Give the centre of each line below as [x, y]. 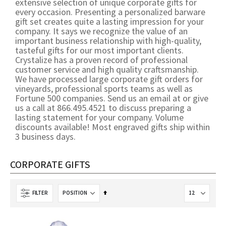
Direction [118, 214]
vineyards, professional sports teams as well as [104, 88]
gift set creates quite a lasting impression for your [109, 21]
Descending [121, 203]
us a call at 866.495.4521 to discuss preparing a [103, 107]
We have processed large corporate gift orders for [109, 79]
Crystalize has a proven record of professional [101, 60]
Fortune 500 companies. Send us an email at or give [112, 98]
